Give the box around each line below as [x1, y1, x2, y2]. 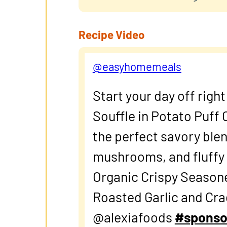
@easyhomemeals [92, 59, 181, 73]
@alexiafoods [92, 208, 175, 225]
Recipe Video [78, 27, 144, 41]
